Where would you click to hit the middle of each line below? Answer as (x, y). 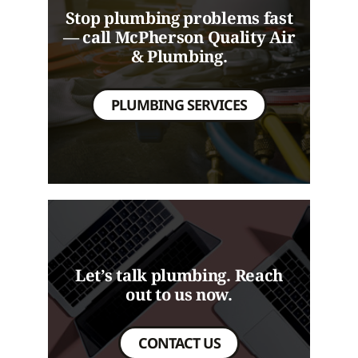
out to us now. (179, 294)
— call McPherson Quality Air (179, 36)
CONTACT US (179, 342)
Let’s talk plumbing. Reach (179, 274)
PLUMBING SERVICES (179, 104)
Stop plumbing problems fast (179, 17)
